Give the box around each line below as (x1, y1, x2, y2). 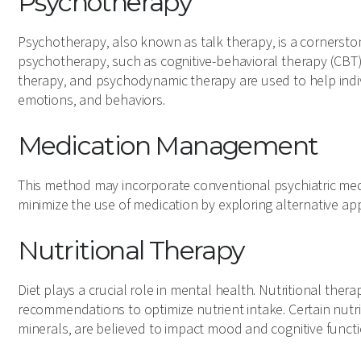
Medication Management (18, 130, 318, 161)
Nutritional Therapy (18, 234, 244, 266)
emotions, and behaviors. (18, 90, 165, 110)
